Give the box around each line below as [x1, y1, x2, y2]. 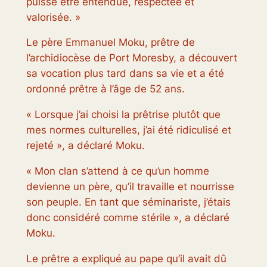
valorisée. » [26, 11, 80, 23]
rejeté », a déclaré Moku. [26, 139, 145, 152]
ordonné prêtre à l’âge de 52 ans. [26, 83, 185, 95]
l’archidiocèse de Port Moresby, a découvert [26, 52, 237, 64]
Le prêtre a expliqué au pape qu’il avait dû [26, 252, 226, 265]
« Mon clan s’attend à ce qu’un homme [26, 165, 209, 178]
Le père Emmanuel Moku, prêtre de [26, 36, 195, 49]
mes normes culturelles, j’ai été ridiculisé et [26, 124, 231, 136]
